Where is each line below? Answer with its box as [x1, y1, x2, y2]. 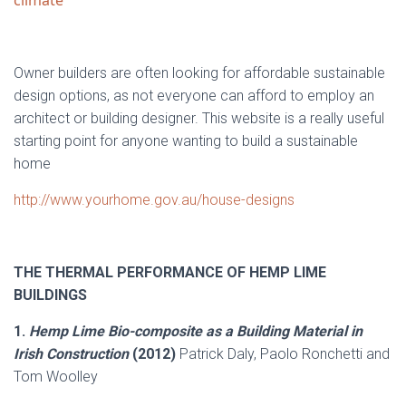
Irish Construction [14, 345, 129, 362]
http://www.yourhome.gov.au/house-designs [14, 191, 295, 208]
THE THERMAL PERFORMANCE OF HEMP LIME [14, 264, 326, 281]
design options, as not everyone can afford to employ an [14, 87, 374, 104]
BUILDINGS [14, 286, 87, 304]
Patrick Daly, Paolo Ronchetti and [179, 345, 390, 362]
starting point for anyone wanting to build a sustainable [14, 132, 358, 150]
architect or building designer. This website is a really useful [14, 110, 384, 127]
